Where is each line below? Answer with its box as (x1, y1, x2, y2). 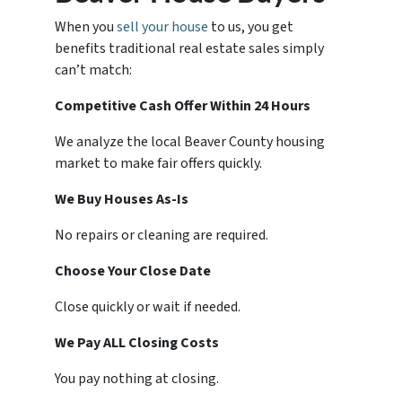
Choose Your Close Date (55, 261, 212, 282)
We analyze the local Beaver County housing (55, 132, 326, 153)
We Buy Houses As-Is (55, 189, 189, 210)
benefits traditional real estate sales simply (55, 39, 325, 59)
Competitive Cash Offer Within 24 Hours (55, 96, 311, 117)
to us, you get (208, 17, 294, 38)
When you (55, 17, 118, 38)
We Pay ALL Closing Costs (55, 333, 220, 354)
